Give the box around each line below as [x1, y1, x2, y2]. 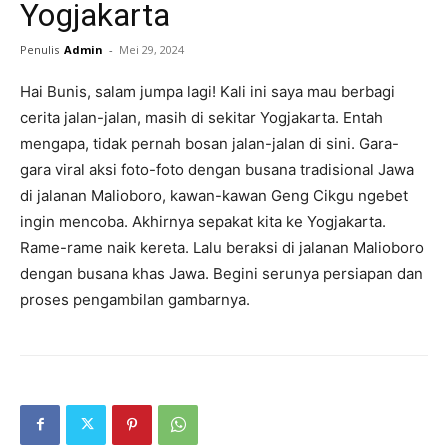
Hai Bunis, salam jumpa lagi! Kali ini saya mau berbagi [20, 81, 395, 101]
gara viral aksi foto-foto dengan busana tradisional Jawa [20, 159, 414, 179]
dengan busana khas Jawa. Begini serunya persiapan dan [20, 263, 423, 283]
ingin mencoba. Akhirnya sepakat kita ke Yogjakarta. [20, 211, 386, 231]
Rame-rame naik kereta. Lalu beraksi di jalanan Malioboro [20, 237, 424, 257]
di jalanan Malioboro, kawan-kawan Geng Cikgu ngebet [20, 185, 408, 205]
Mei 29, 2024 [119, 41, 184, 57]
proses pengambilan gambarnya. [20, 289, 250, 309]
